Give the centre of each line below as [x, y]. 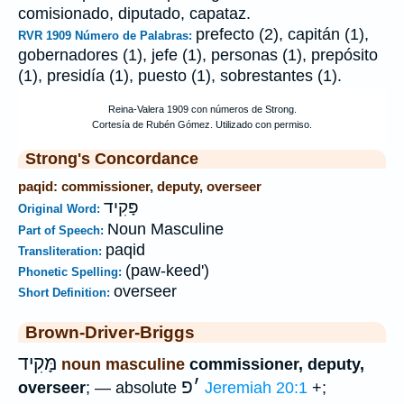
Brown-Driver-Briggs [110, 332]
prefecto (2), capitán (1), [282, 34]
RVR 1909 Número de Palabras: [107, 36]
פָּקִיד [121, 207]
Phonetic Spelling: [72, 272]
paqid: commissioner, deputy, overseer [140, 186]
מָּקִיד [37, 363]
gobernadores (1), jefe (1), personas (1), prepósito [198, 55]
